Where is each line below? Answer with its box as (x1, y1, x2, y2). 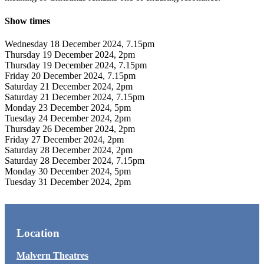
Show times (5, 15, 50, 26)
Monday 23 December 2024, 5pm (5, 102, 131, 113)
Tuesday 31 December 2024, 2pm (5, 176, 131, 187)
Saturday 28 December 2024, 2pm (5, 144, 133, 155)
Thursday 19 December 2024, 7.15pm (5, 60, 147, 70)
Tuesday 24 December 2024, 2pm (5, 113, 131, 123)
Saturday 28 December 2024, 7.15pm (5, 155, 144, 166)
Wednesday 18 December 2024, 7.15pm (5, 38, 154, 49)
